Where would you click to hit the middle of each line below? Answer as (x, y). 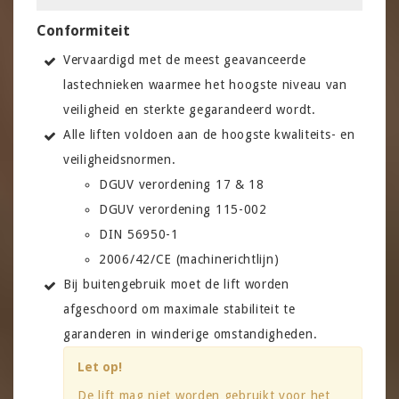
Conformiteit (83, 30)
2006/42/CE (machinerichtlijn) (189, 259)
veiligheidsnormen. (120, 159)
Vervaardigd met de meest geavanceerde (185, 59)
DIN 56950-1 (139, 234)
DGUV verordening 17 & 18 (182, 184)
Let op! (100, 366)
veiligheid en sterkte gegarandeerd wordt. (190, 109)
